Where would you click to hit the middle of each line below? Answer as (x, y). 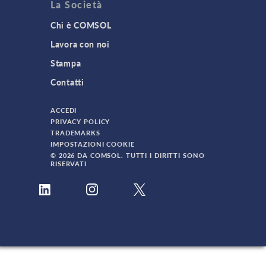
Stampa (66, 63)
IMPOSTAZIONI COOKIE (93, 144)
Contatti (67, 82)
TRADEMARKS (75, 133)
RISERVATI (69, 164)
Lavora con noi (80, 44)
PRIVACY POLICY (80, 121)
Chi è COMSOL (81, 25)
